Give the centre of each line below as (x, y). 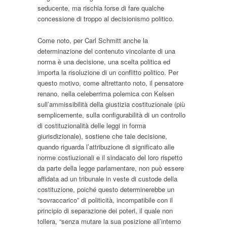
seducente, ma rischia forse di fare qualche (101, 8)
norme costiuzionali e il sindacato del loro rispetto (110, 157)
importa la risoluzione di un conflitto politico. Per (108, 72)
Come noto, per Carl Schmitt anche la (93, 40)
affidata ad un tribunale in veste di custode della (107, 178)
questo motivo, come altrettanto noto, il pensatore (110, 83)
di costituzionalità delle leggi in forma (92, 125)
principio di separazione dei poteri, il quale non (105, 210)
